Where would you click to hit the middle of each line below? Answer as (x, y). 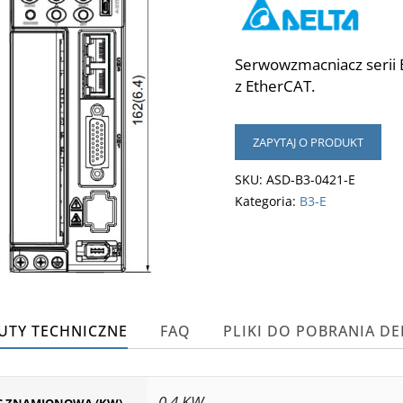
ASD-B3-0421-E (310, 179)
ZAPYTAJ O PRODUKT (308, 142)
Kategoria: (267, 201)
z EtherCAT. (274, 85)
